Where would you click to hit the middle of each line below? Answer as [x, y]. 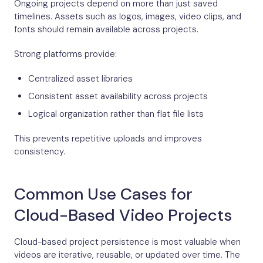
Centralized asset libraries [80, 79]
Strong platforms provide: [65, 54]
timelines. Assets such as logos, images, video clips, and [128, 17]
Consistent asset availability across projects [118, 97]
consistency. [40, 152]
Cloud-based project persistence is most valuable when [127, 242]
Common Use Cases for [103, 194]
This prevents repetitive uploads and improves [108, 139]
